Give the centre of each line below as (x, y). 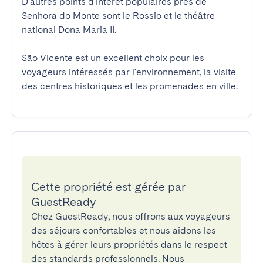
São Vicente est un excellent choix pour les (113, 58)
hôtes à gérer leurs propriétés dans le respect (129, 245)
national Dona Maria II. (69, 30)
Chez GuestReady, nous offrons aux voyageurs (131, 216)
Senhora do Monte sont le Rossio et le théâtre (118, 16)
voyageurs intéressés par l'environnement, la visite (129, 72)
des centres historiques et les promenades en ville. (130, 86)
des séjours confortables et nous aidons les (124, 230)
